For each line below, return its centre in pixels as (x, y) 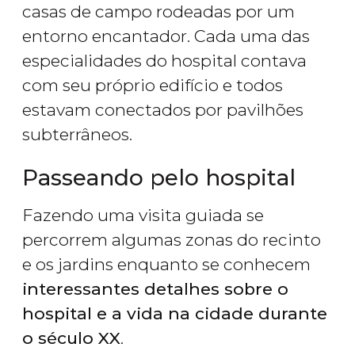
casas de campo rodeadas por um (158, 12)
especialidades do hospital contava (164, 61)
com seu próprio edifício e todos (153, 86)
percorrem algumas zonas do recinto (172, 240)
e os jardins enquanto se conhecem (166, 265)
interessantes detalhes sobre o (155, 289)
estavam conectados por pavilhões (163, 110)
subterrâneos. (77, 135)
